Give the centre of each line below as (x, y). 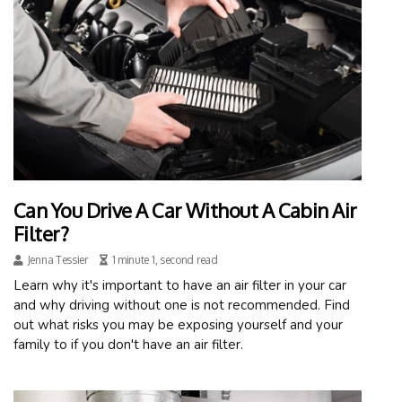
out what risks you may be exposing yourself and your (178, 324)
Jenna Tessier (57, 259)
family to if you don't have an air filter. (128, 344)
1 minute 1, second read (165, 259)
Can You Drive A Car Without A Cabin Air (185, 210)
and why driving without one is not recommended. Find (182, 305)
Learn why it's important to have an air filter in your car (180, 285)
